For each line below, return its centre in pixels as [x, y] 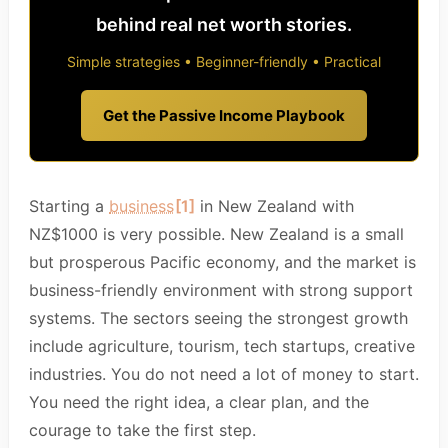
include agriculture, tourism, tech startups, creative [222, 346]
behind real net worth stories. [224, 25]
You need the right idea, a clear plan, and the [199, 402]
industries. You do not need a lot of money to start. [224, 374]
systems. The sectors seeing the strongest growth [218, 318]
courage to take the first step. [142, 430]
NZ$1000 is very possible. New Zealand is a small [216, 234]
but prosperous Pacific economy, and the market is [222, 262]
